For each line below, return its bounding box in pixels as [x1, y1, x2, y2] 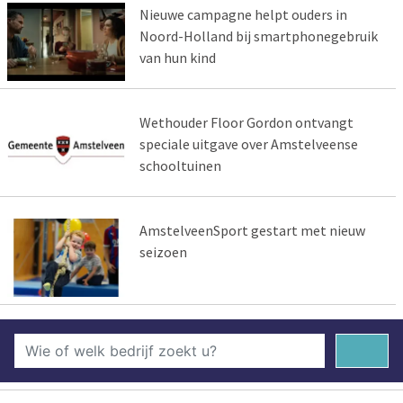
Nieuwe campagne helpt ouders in [139, 5, 347, 24]
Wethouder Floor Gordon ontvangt [139, 112, 354, 131]
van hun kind [139, 49, 216, 67]
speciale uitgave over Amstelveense [139, 134, 358, 153]
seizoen [139, 242, 187, 261]
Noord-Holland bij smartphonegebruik [139, 27, 378, 46]
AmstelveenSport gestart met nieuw [139, 220, 365, 239]
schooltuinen [139, 156, 221, 175]
